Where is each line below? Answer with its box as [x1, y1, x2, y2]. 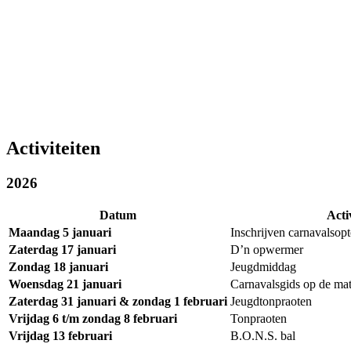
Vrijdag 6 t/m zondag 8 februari [9, 312, 177, 326]
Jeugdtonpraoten [230, 295, 312, 309]
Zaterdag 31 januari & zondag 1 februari [9, 295, 227, 309]
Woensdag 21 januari [9, 277, 121, 291]
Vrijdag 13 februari [9, 329, 112, 343]
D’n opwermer [230, 243, 303, 257]
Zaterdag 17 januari [9, 243, 116, 257]
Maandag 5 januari [9, 226, 111, 240]
